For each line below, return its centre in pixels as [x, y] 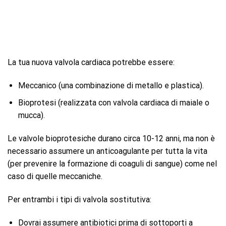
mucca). [31, 116]
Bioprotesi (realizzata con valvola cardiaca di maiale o [114, 103]
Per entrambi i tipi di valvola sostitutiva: [79, 199]
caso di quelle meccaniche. [55, 176]
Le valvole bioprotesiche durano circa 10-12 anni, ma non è [111, 138]
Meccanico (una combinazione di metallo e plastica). [111, 85]
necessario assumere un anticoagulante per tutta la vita [107, 151]
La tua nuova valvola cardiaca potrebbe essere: [91, 62]
